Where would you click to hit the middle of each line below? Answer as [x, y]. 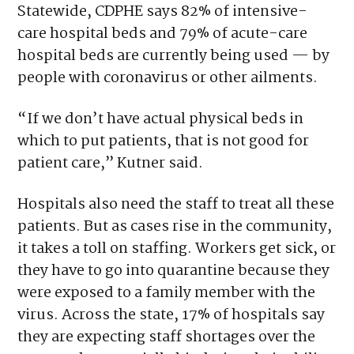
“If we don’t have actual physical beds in [161, 119]
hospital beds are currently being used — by [174, 56]
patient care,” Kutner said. [111, 163]
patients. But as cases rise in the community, [175, 226]
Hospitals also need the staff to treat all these [176, 204]
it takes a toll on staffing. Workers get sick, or [177, 249]
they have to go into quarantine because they [174, 271]
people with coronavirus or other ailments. [168, 78]
